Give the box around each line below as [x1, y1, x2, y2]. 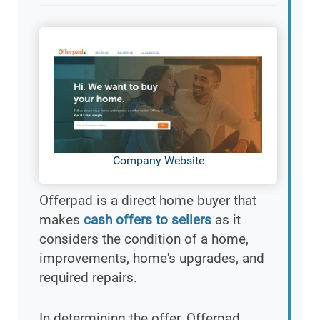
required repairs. [39, 269, 137, 286]
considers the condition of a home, [39, 231, 249, 248]
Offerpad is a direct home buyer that [39, 192, 256, 209]
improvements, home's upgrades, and [39, 250, 264, 267]
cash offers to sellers [84, 211, 211, 229]
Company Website [112, 154, 204, 168]
